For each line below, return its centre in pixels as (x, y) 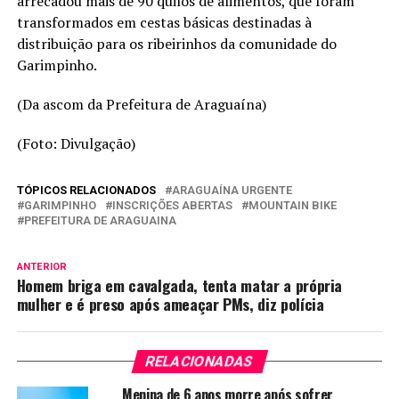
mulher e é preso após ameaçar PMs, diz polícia (170, 303)
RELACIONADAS (199, 361)
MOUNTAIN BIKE (292, 205)
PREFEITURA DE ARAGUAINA (100, 220)
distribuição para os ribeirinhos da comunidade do (176, 43)
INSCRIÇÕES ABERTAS (172, 205)
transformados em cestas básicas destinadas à (164, 22)
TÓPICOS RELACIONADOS (86, 190)
